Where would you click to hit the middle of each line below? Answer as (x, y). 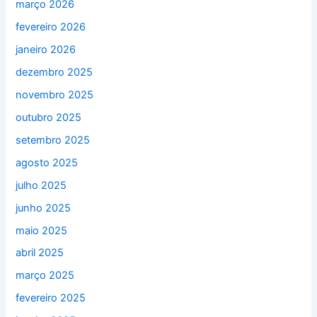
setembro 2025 (53, 140)
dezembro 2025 (54, 72)
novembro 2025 (55, 94)
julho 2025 (41, 185)
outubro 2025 (49, 117)
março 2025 (45, 276)
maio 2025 (42, 230)
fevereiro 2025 (51, 298)
